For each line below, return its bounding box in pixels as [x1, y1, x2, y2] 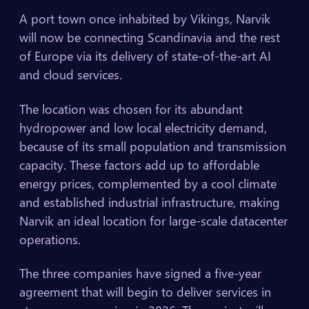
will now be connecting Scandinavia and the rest [19, 29, 280, 46]
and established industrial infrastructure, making [19, 193, 280, 210]
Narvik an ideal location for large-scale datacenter [19, 212, 288, 229]
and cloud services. [19, 66, 122, 83]
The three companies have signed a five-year [19, 265, 261, 282]
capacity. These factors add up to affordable [19, 156, 259, 173]
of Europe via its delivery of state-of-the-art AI [19, 48, 271, 65]
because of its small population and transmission [19, 137, 286, 154]
